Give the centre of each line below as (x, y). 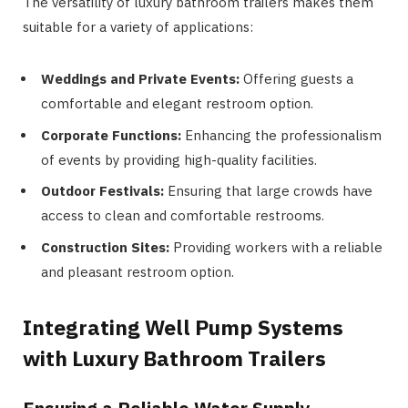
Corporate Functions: (111, 135)
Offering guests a (296, 79)
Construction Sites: (105, 247)
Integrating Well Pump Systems (183, 326)
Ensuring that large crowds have (268, 191)
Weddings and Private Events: (140, 79)
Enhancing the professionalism (281, 135)
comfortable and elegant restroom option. (177, 104)
